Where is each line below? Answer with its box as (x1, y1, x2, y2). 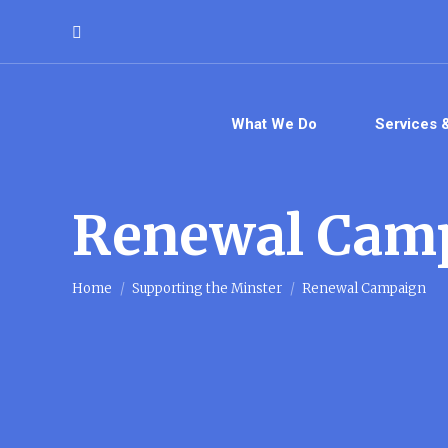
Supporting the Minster (132, 280, 282, 297)
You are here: (72, 240, 173, 260)
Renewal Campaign (302, 280, 426, 297)
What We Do (230, 114, 317, 133)
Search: (72, 24, 118, 40)
